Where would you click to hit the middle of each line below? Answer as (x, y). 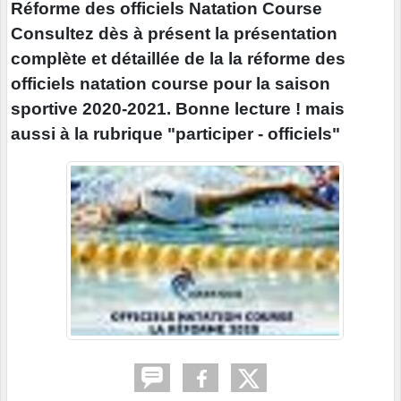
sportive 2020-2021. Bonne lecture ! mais (178, 108)
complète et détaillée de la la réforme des (178, 58)
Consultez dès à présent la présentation (174, 33)
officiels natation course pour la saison (171, 83)
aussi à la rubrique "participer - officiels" (175, 133)
